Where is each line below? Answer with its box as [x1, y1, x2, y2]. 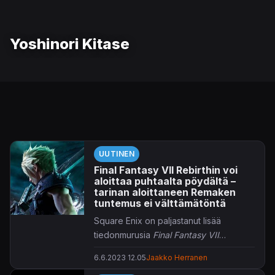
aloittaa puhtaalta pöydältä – [94, 174, 236, 187]
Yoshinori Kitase [10, 34, 130, 53]
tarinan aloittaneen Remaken [94, 185, 236, 198]
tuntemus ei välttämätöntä [94, 196, 226, 209]
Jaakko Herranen [146, 252, 207, 262]
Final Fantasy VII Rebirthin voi [94, 163, 238, 176]
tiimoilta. [212, 243, 244, 254]
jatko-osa [131, 243, 174, 254]
